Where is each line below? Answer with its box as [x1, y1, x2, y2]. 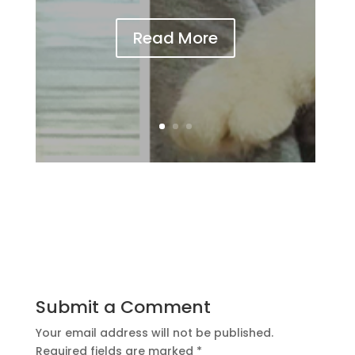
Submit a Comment [35, 294, 211, 319]
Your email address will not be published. [35, 324, 273, 341]
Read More [132, 26, 218, 49]
